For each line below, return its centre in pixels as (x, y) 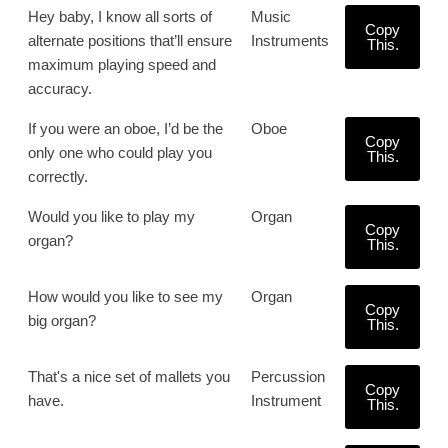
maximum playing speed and (122, 64)
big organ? (62, 320)
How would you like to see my (125, 296)
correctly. (58, 176)
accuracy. (60, 88)
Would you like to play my (111, 216)
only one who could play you (120, 152)
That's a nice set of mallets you (129, 376)
